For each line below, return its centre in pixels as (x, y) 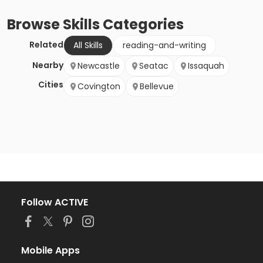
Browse (35, 25)
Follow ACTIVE (55, 203)
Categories (142, 25)
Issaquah (206, 66)
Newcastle (99, 66)
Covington (99, 87)
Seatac (154, 66)
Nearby (48, 65)
